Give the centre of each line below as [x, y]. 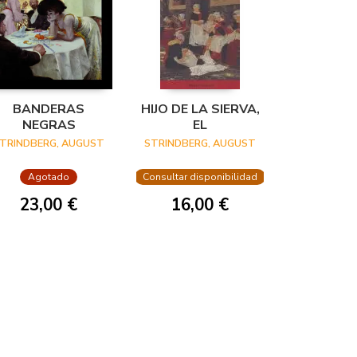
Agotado [49, 177]
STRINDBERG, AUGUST [200, 144]
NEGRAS [49, 126]
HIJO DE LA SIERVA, [200, 110]
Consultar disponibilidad [200, 177]
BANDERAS [49, 110]
